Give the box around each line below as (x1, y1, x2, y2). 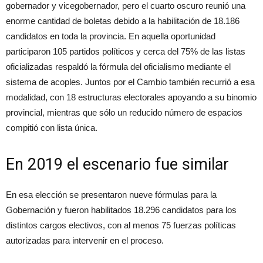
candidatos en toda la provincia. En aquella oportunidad (6, 31, 215, 42)
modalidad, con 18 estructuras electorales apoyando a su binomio (6, 92, 257, 103)
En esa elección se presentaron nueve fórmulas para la (6, 190, 217, 200)
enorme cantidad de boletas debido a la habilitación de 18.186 (6, 16, 240, 26)
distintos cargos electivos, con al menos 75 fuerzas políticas (6, 220, 236, 231)
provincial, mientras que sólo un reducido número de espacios (6, 107, 242, 118)
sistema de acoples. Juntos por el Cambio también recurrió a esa (6, 77, 255, 87)
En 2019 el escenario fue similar (6, 155, 229, 174)
